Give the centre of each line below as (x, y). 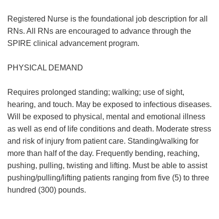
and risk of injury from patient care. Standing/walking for (103, 141)
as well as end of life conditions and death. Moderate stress (109, 129)
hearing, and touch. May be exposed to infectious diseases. (109, 104)
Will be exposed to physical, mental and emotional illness (106, 117)
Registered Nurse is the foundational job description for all (108, 19)
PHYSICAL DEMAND (45, 68)
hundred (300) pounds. (47, 190)
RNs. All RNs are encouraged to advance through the (99, 31)
